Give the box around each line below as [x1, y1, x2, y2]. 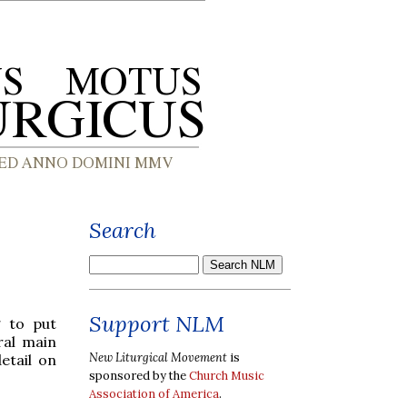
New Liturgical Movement [89, 349, 227, 365]
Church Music [189, 367, 264, 383]
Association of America [89, 385, 219, 402]
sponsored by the [89, 367, 189, 383]
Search [89, 216, 156, 244]
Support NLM [89, 310, 224, 338]
